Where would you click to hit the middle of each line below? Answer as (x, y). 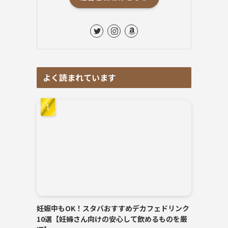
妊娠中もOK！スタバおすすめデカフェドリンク (113, 208)
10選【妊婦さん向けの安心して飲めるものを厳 (112, 219)
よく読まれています (79, 77)
